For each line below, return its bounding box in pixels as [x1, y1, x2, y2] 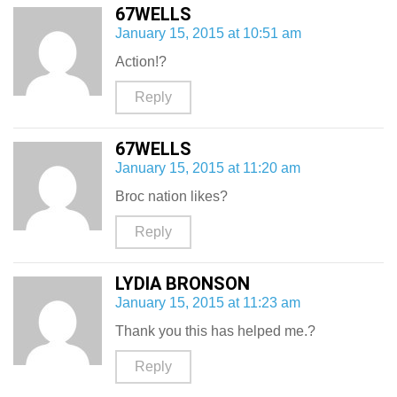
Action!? [115, 54, 167, 69]
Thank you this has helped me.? [115, 323, 315, 339]
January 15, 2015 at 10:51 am [115, 26, 301, 41]
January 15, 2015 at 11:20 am [115, 160, 300, 175]
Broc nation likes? [115, 189, 228, 204]
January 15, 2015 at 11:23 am [115, 295, 300, 310]
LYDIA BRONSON [115, 273, 250, 294]
